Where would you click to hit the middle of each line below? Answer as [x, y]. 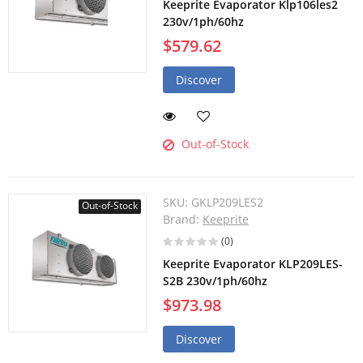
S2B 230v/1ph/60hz [216, 281]
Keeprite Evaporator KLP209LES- [253, 264]
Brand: [183, 220]
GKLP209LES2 [228, 203]
